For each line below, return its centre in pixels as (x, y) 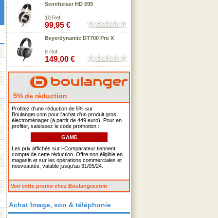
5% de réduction (39, 96)
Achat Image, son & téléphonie (60, 205)
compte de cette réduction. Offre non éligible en (67, 154)
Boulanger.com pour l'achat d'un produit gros (64, 114)
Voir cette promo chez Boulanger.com (59, 186)
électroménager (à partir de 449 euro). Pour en (67, 120)
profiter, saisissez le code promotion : (55, 126)
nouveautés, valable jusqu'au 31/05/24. (57, 166)
